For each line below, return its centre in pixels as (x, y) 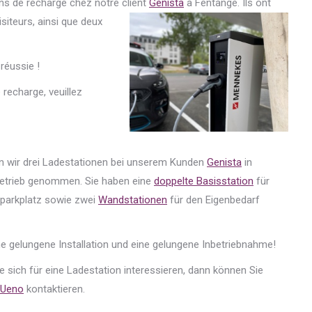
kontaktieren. (54, 289)
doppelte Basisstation (204, 181)
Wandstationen (133, 200)
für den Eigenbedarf (213, 200)
